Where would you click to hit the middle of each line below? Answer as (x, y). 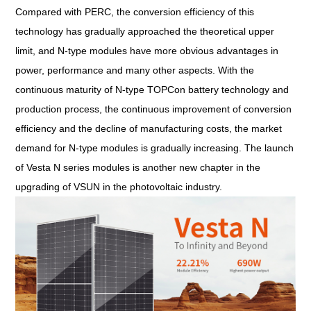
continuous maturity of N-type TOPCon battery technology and (152, 89)
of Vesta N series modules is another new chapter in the (138, 167)
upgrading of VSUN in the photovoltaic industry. (119, 186)
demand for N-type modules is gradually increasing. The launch (155, 148)
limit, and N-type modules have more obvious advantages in (147, 50)
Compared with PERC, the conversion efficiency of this (135, 11)
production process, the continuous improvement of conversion (154, 109)
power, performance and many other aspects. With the (135, 70)
